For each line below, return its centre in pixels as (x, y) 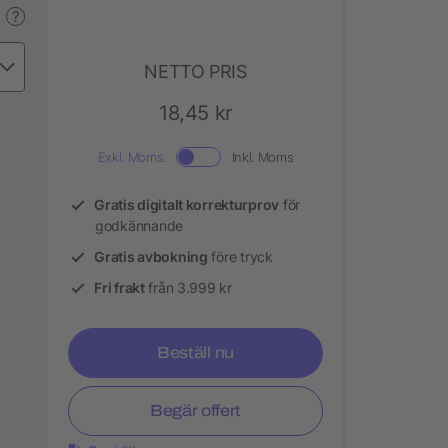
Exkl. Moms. (131, 156)
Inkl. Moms (262, 156)
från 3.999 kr (188, 287)
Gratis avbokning (151, 256)
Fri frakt (119, 287)
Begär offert (195, 410)
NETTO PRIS (195, 71)
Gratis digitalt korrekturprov (187, 204)
